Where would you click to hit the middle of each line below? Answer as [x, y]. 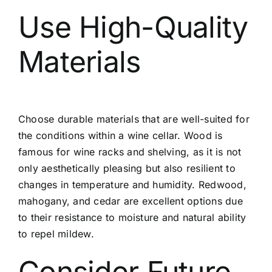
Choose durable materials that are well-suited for [134, 119]
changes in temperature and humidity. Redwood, [132, 185]
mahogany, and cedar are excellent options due [130, 201]
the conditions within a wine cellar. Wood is [120, 136]
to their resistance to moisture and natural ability [132, 218]
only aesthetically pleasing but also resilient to [127, 168]
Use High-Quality [133, 27]
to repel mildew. [56, 234]
